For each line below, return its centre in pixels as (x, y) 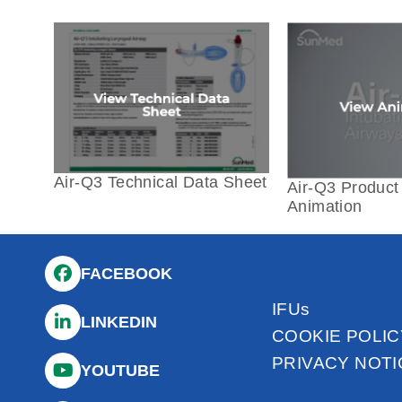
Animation (325, 207)
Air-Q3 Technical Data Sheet (161, 182)
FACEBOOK (127, 273)
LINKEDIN (119, 322)
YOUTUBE (121, 370)
